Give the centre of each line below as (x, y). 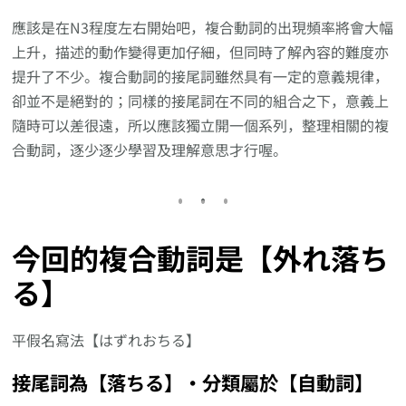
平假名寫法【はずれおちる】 (106, 340)
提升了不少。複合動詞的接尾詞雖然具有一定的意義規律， (201, 76)
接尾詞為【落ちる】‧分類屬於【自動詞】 (193, 382)
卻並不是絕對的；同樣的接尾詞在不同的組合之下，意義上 (201, 100)
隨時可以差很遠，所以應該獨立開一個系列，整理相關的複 (201, 125)
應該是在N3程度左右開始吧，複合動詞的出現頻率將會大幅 (203, 27)
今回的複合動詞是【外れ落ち (201, 257)
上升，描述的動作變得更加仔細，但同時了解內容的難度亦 (201, 51)
